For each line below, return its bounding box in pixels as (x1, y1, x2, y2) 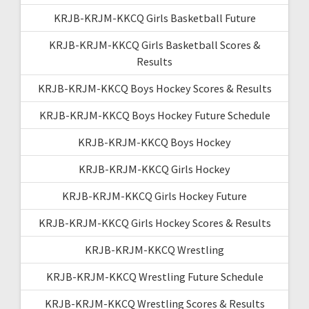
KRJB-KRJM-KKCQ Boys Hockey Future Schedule (39, 108, 270, 122)
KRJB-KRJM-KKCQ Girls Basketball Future (53, 10, 256, 25)
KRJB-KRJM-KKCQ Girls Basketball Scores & (48, 37, 261, 52)
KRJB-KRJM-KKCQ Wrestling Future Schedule (46, 269, 263, 283)
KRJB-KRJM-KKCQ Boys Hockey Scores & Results (37, 81, 272, 95)
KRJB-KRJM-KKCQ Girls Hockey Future (62, 188, 247, 203)
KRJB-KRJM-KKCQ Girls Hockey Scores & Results (38, 215, 271, 230)
